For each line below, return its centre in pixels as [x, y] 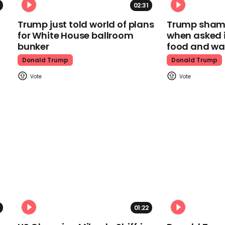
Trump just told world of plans [86, 24]
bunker [33, 46]
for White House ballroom [76, 35]
